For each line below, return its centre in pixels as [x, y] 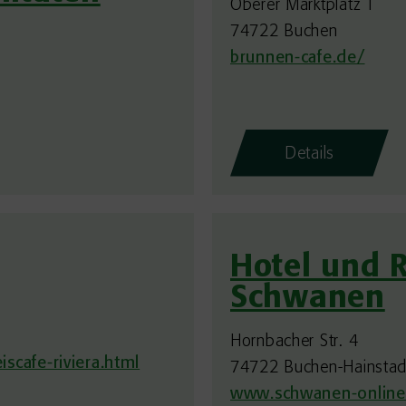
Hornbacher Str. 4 [295, 342]
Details [310, 154]
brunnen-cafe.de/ [298, 58]
